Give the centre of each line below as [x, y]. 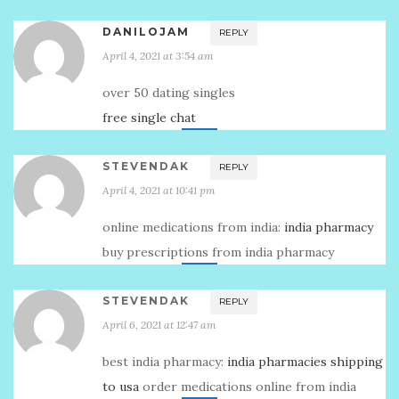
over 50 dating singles [169, 93]
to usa [121, 387]
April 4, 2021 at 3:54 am [158, 56]
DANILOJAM [146, 32]
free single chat [149, 118]
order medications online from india [248, 387]
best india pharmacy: [165, 362]
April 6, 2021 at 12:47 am [159, 325]
